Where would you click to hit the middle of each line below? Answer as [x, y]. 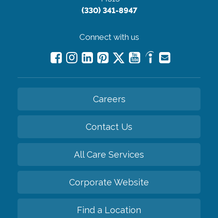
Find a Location [109, 210]
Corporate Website [109, 182]
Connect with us [109, 37]
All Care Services [109, 154]
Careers [109, 99]
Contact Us [109, 127]
